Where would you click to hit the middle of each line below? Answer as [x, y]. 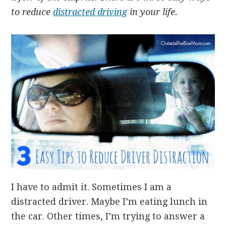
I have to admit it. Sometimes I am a [92, 187]
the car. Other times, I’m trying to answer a [108, 216]
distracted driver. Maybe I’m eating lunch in [109, 202]
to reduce [32, 12]
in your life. [153, 12]
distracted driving [90, 12]
